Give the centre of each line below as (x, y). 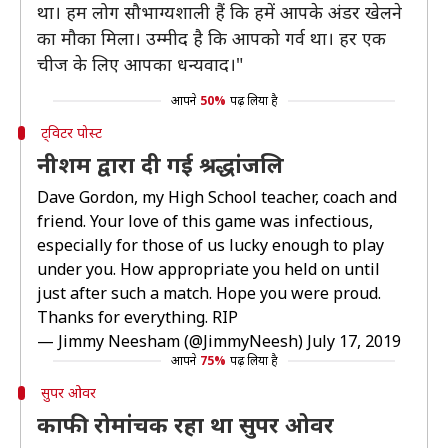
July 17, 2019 (354, 341)
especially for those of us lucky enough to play (210, 245)
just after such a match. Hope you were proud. (209, 293)
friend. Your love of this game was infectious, (205, 221)
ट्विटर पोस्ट (71, 132)
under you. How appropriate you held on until (208, 269)
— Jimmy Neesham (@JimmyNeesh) (172, 341)
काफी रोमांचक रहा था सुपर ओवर (185, 424)
